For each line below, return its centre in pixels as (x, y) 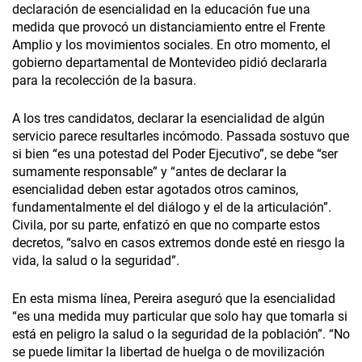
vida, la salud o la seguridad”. (96, 261)
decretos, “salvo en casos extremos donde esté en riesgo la (179, 243)
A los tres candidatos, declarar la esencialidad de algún (168, 119)
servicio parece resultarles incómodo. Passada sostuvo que (181, 137)
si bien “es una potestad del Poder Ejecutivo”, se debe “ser (175, 154)
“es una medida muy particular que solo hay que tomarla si (180, 317)
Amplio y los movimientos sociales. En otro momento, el (171, 45)
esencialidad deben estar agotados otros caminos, (155, 190)
